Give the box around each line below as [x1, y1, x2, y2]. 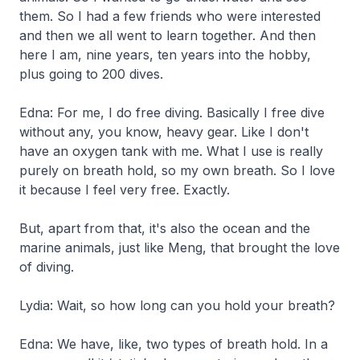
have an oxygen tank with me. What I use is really [19, 142, 323, 159]
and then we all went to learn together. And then [19, 27, 316, 43]
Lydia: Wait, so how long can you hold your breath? [19, 297, 335, 313]
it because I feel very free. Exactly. [19, 181, 230, 198]
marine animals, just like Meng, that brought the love [19, 239, 340, 256]
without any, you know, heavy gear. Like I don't [19, 123, 309, 140]
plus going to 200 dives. [19, 65, 163, 82]
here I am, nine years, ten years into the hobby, [19, 46, 311, 63]
